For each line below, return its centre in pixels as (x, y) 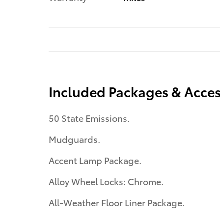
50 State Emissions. (89, 118)
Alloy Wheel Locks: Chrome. (106, 181)
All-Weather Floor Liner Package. (117, 202)
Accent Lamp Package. (95, 160)
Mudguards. (74, 139)
